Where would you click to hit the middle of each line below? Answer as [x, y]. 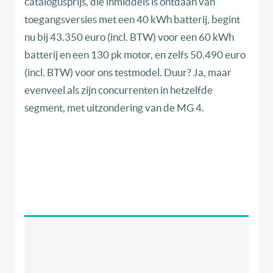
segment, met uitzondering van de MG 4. [114, 108]
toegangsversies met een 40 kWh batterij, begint [132, 19]
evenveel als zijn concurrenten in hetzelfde [119, 90]
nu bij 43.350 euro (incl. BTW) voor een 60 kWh [129, 37]
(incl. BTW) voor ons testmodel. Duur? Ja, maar [128, 73]
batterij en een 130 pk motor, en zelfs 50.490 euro [135, 55]
